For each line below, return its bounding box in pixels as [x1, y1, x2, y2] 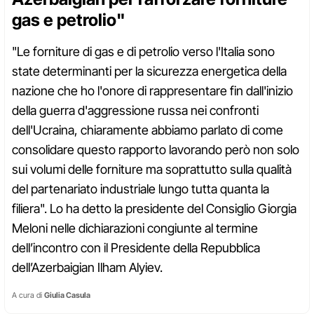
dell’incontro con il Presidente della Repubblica [12, 240, 260, 256]
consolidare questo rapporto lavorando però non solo [12, 142, 299, 158]
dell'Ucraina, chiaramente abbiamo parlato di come [12, 123, 283, 138]
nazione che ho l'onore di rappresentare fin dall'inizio [12, 83, 293, 99]
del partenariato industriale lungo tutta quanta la [12, 182, 269, 197]
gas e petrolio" [12, 10, 125, 31]
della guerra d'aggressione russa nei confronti [12, 103, 259, 118]
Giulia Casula [44, 290, 90, 301]
